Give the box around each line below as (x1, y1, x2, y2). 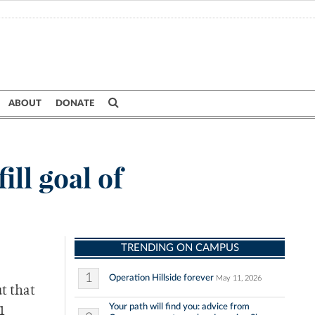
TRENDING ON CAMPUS (120, 243, 239, 254)
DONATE (56, 98, 94, 108)
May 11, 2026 (216, 274, 262, 283)
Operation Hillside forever (109, 273, 214, 283)
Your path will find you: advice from (109, 302, 250, 312)
